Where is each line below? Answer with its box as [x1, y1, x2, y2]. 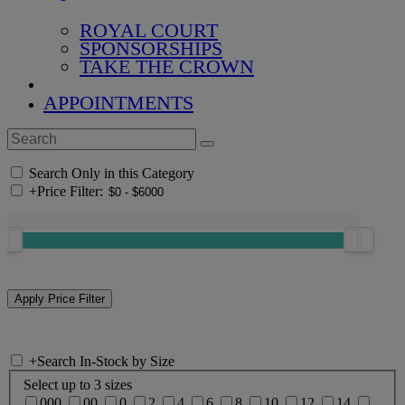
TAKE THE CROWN [80, 55, 254, 79]
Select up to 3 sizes [24, 376, 132, 392]
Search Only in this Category [25, 165, 194, 182]
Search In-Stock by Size [37, 353, 174, 370]
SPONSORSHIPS [80, 37, 222, 61]
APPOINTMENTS [43, 91, 193, 115]
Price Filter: [37, 184, 103, 200]
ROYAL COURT [80, 19, 218, 42]
